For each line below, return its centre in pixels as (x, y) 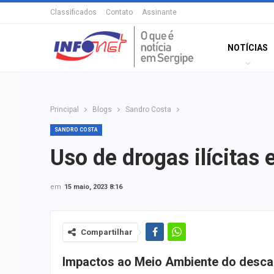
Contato (119, 12)
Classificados (73, 12)
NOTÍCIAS (248, 48)
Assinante (159, 12)
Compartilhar (107, 232)
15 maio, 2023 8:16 (93, 187)
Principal (65, 109)
